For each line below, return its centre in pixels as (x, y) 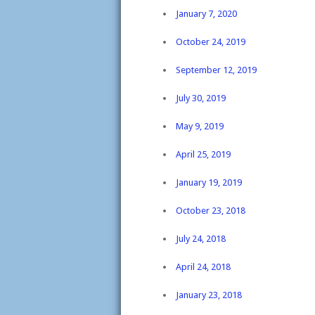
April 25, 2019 (203, 154)
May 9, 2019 (200, 126)
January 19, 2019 (209, 182)
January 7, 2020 (206, 14)
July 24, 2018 (201, 239)
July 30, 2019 (201, 98)
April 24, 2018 (203, 267)
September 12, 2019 (216, 70)
